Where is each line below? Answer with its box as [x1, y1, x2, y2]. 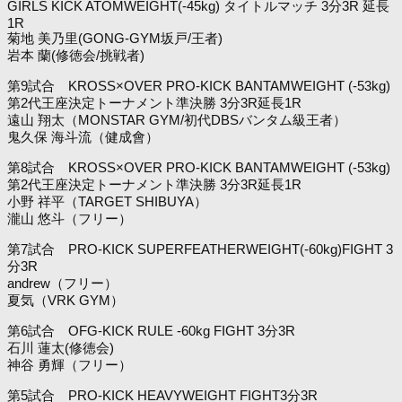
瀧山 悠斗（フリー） [7, 210, 132, 226]
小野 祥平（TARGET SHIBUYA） [7, 193, 207, 209]
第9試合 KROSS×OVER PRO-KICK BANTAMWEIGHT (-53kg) [7, 77, 390, 93]
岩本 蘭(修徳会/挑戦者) [7, 47, 144, 63]
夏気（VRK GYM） [7, 292, 124, 308]
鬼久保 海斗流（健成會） [7, 128, 159, 144]
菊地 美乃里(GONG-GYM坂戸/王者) [7, 30, 223, 46]
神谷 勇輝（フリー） [7, 356, 132, 372]
